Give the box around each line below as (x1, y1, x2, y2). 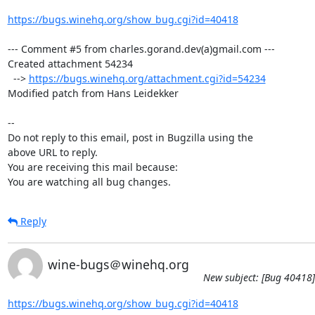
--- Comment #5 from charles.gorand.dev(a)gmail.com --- (7, 41, 275, 56)
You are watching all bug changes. (7, 174, 171, 188)
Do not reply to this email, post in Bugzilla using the (7, 130, 253, 144)
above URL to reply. (7, 145, 98, 159)
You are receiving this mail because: (7, 160, 178, 174)
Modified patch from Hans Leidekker (7, 86, 179, 100)
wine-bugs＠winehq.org (47, 255, 189, 273)
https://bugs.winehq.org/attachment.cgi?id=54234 (28, 71, 266, 85)
